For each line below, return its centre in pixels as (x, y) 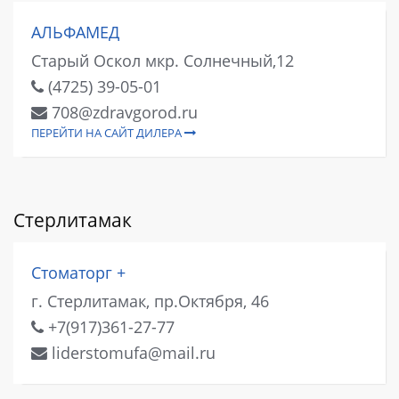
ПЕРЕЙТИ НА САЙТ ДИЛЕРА (108, 133)
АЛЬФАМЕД (75, 33)
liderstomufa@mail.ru (131, 352)
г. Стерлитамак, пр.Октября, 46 (150, 301)
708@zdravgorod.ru (122, 112)
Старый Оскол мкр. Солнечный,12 (163, 60)
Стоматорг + (78, 273)
